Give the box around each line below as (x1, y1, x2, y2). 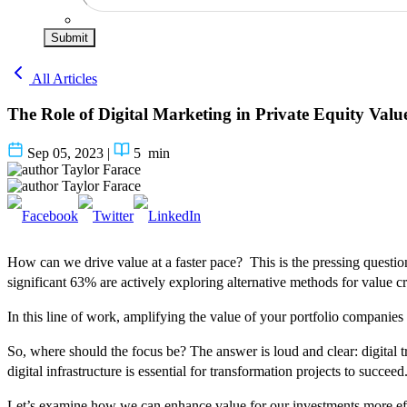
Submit (51, 31, 88, 45)
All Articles (29, 71, 97, 86)
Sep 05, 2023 (24, 145, 107, 162)
